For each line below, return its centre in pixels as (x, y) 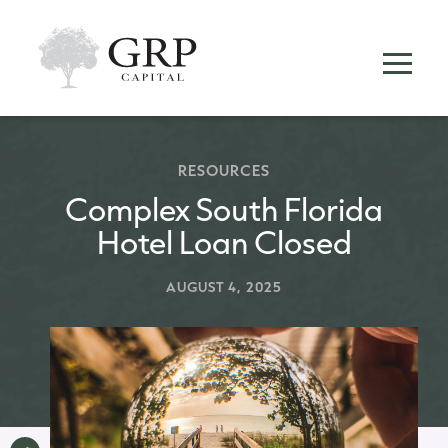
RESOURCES (224, 170)
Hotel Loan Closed (224, 241)
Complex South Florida (224, 208)
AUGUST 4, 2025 (224, 287)
